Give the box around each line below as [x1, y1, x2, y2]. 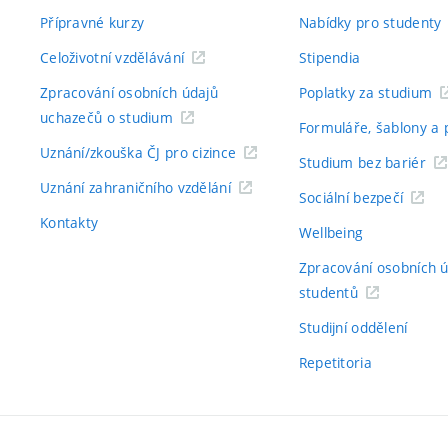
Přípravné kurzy [40, 13, 145, 33]
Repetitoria [298, 353, 372, 373]
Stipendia [298, 48, 361, 68]
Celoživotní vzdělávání [40, 48, 185, 68]
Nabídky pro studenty [298, 13, 442, 33]
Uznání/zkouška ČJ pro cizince [40, 143, 237, 163]
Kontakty [40, 213, 99, 233]
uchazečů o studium [40, 108, 174, 128]
